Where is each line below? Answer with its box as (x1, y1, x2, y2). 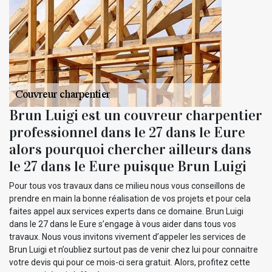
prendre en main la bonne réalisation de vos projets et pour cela (9, 193, 251, 203)
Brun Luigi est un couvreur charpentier (9, 106, 262, 124)
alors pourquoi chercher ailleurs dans (9, 140, 251, 158)
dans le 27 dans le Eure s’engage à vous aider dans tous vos (9, 219, 236, 229)
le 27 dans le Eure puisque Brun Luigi (9, 157, 246, 175)
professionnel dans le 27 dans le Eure (9, 123, 245, 141)
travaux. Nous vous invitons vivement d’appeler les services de (9, 231, 246, 242)
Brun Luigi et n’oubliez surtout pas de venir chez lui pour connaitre (9, 244, 258, 254)
